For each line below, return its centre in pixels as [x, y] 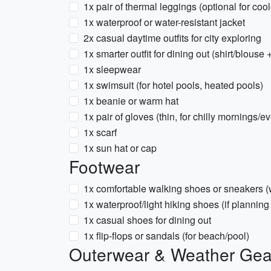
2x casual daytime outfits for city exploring [172, 38]
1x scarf [100, 132]
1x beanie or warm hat [131, 101]
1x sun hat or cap [120, 148]
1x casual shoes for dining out [147, 220]
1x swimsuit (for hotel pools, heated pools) [173, 85]
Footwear [104, 166]
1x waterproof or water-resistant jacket [164, 22]
